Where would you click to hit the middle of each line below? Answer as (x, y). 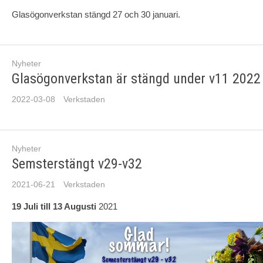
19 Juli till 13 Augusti (54, 207)
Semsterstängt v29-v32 (77, 164)
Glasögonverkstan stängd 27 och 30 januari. (96, 15)
